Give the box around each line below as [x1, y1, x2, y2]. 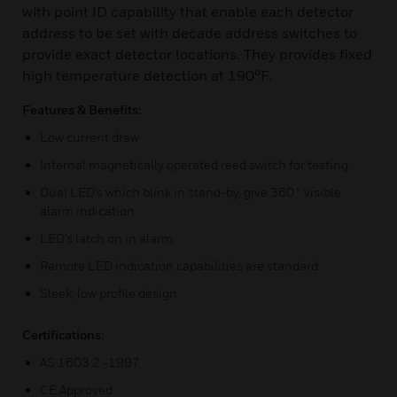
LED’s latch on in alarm [40, 230, 173, 245]
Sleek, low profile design [40, 285, 177, 300]
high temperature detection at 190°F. [22, 66, 272, 84]
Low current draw [40, 129, 139, 144]
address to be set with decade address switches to [22, 24, 357, 42]
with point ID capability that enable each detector [22, 3, 354, 20]
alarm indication [40, 203, 135, 218]
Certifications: [22, 327, 104, 342]
